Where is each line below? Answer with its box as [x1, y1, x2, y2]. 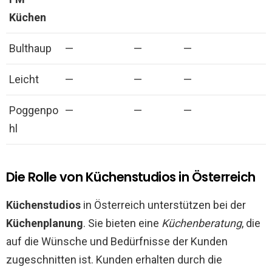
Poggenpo [9, 103, 58, 117]
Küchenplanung [6, 216, 83, 229]
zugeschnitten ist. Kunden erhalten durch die [6, 253, 222, 266]
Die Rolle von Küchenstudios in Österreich [6, 168, 256, 186]
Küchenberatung [161, 216, 242, 229]
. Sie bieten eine [83, 216, 161, 229]
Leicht [9, 72, 39, 86]
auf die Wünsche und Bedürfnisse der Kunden [6, 234, 228, 248]
